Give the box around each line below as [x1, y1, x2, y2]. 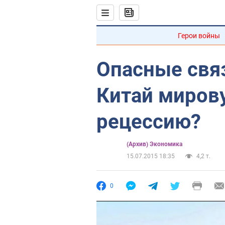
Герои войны [178, 32, 220, 40]
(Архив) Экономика [127, 141, 182, 148]
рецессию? [96, 110, 201, 134]
